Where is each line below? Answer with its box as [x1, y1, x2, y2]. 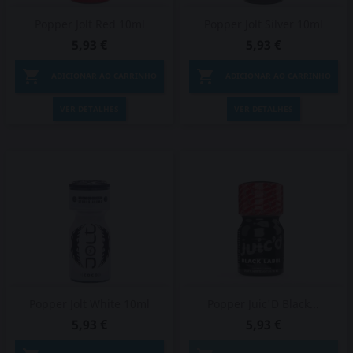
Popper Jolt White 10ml [29, 296, 150, 311]
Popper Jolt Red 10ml [34, 17, 145, 32]
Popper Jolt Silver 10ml [203, 17, 323, 32]
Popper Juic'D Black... [207, 296, 320, 311]
